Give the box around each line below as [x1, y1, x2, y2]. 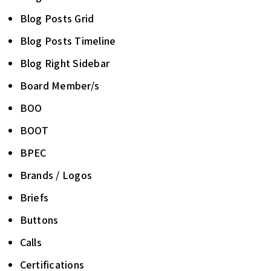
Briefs [19, 191, 48, 204]
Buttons [19, 213, 59, 227]
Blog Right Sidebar [19, 56, 109, 70]
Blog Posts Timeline [19, 34, 116, 48]
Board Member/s [19, 79, 99, 93]
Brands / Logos [19, 168, 92, 182]
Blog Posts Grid [19, 11, 94, 25]
